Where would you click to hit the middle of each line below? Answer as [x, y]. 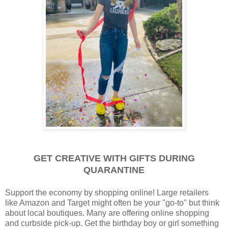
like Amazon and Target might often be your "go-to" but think [112, 203]
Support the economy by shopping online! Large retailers [107, 193]
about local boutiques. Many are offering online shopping [107, 213]
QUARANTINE [114, 170]
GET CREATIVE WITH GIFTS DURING [114, 158]
